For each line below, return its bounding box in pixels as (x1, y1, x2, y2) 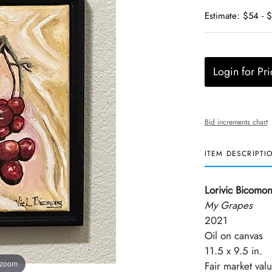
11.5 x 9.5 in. (204, 243, 262, 258)
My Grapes (204, 198, 253, 212)
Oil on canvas (204, 228, 263, 243)
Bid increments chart (204, 117, 268, 127)
